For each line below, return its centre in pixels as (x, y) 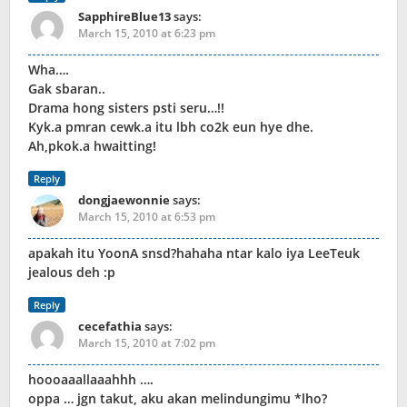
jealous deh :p (72, 273)
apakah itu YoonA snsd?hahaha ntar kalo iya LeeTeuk (194, 253)
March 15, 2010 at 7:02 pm (147, 343)
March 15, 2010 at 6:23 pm (147, 34)
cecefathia (110, 327)
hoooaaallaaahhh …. (91, 380)
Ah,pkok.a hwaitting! (92, 146)
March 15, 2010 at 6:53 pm (147, 217)
